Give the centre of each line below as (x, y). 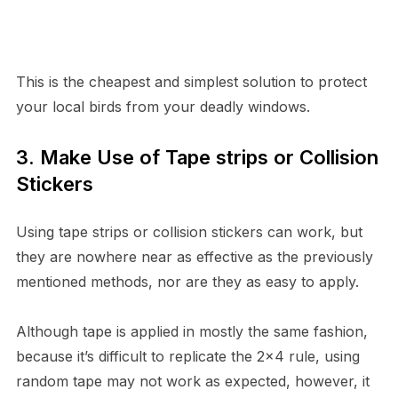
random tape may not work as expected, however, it (192, 381)
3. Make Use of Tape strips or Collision (197, 157)
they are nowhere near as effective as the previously (194, 256)
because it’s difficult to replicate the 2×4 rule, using (187, 356)
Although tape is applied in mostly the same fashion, (191, 331)
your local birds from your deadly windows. (163, 106)
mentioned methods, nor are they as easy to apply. (187, 281)
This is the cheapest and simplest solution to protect (191, 81)
